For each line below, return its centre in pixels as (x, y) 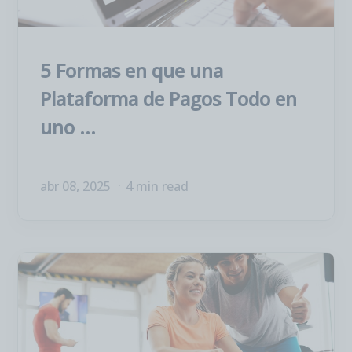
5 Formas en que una (132, 70)
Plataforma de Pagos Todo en (169, 99)
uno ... (68, 127)
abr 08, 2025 (77, 186)
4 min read (157, 186)
